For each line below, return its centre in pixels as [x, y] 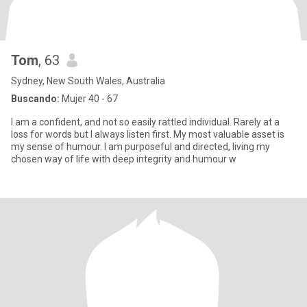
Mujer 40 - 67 [89, 99]
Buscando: [35, 99]
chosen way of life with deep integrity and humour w [124, 159]
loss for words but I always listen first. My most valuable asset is [148, 134]
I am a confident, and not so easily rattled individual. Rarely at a [145, 122]
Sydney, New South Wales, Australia [88, 81]
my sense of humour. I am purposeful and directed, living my [58, 147]
